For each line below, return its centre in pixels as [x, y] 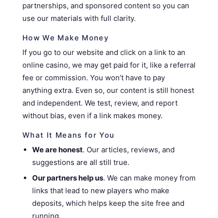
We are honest [57, 150]
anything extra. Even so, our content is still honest [108, 90]
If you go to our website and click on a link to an [104, 52]
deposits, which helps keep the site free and [108, 203]
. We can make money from [149, 178]
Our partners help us [68, 178]
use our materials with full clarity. [79, 18]
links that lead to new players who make [101, 191]
